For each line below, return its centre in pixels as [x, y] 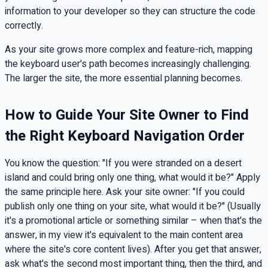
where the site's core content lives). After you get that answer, [133, 249]
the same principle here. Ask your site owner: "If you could [125, 192]
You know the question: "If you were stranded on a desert [123, 163]
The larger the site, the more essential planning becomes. [124, 78]
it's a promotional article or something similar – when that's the [133, 220]
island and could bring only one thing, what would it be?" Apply [133, 177]
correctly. [24, 25]
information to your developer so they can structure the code [130, 11]
